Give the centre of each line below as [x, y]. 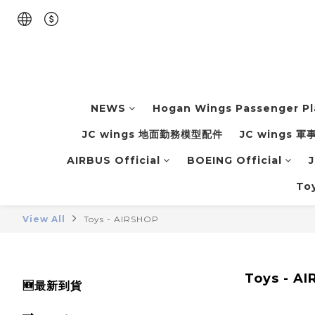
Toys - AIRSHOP [121, 219]
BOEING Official [234, 161]
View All [44, 219]
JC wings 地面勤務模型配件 [153, 135]
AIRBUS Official [114, 161]
